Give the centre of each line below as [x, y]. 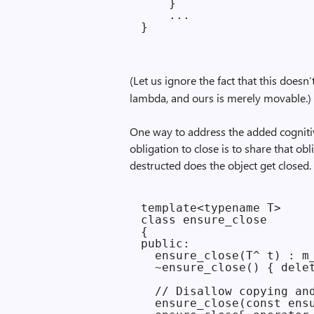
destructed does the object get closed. [221, 165]
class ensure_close [204, 220]
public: [166, 244]
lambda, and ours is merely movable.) [221, 98]
